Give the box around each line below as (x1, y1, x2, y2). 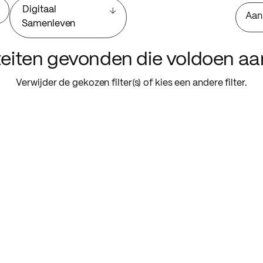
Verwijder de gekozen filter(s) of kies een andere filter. (16, 78, 247, 87)
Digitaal (22, 5, 56, 15)
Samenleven (22, 19, 76, 29)
